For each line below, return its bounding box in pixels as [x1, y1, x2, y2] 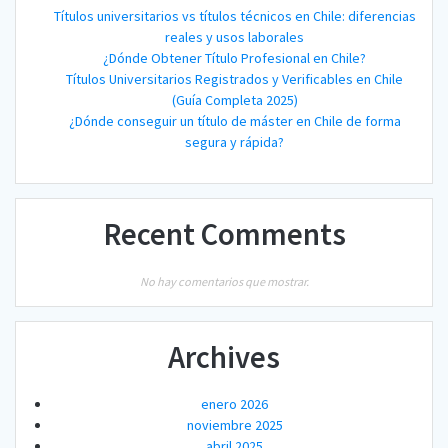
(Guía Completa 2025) [171, 91, 298, 110]
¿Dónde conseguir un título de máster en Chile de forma [68, 112, 401, 131]
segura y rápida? [185, 133, 284, 152]
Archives [168, 338, 280, 377]
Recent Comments [102, 215, 346, 254]
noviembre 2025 [186, 416, 283, 435]
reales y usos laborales [165, 28, 304, 47]
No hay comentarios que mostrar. [139, 274, 309, 290]
